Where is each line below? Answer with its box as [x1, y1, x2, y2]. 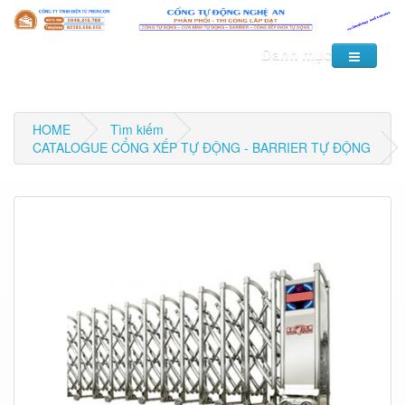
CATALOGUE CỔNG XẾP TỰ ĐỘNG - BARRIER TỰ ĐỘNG [33, 138, 371, 157]
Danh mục [261, 43, 332, 65]
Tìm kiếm [110, 120, 164, 139]
